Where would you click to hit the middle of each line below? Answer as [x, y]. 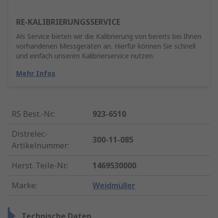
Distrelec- [30, 134]
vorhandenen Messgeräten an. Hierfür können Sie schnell [106, 46]
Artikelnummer [40, 146]
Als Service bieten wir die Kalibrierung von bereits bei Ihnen [109, 36]
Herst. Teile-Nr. [39, 166]
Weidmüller [114, 186]
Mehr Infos [36, 73]
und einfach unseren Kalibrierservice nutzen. [85, 56]
